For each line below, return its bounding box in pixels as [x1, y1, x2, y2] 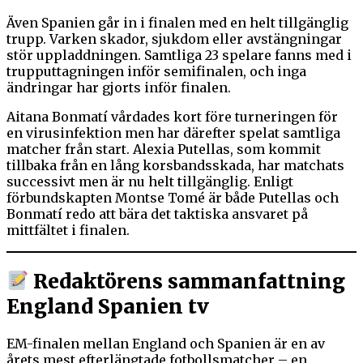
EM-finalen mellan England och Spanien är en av [6, 335, 325, 352]
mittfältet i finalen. [6, 222, 130, 239]
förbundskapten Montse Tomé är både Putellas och [6, 190, 339, 207]
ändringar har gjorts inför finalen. [6, 79, 231, 96]
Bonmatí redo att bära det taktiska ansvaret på [6, 206, 308, 223]
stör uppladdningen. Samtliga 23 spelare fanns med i [6, 47, 352, 64]
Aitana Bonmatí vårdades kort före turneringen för [6, 109, 338, 126]
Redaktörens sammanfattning [28, 268, 346, 294]
